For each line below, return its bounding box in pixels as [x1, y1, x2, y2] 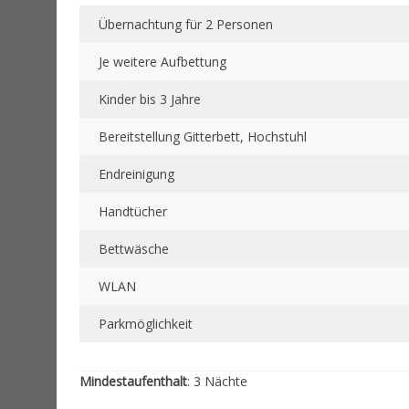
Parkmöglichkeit [99, 315, 193, 333]
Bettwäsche [99, 240, 169, 258]
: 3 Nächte [187, 372, 247, 391]
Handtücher [99, 203, 167, 221]
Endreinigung [99, 165, 174, 184]
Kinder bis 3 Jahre [99, 90, 201, 109]
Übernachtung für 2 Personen [99, 16, 273, 34]
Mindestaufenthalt [79, 372, 187, 391]
